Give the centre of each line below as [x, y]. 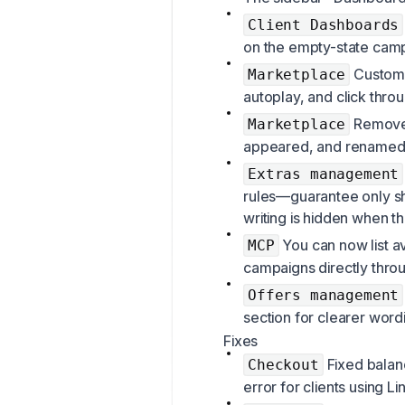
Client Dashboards [324, 25]
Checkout [283, 365]
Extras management [324, 174]
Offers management [324, 296]
